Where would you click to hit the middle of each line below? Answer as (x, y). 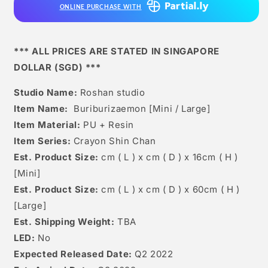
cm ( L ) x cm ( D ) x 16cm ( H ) (170, 157)
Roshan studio (111, 93)
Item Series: (42, 141)
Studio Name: (46, 93)
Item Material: (47, 125)
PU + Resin (107, 125)
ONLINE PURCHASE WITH (100, 7)
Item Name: (41, 109)
